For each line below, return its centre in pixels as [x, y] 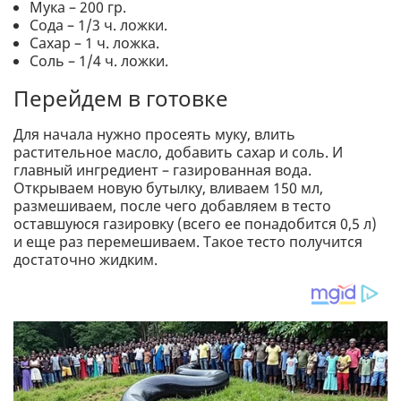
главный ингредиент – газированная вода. [162, 171]
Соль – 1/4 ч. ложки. [99, 61]
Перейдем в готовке [121, 98]
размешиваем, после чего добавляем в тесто [172, 206]
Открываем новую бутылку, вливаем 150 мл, [168, 188]
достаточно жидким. [85, 260]
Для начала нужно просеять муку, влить [154, 135]
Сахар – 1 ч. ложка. [95, 43]
